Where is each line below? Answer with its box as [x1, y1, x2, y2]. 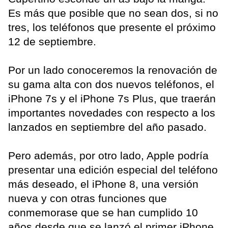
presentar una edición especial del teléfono [8, 163, 218, 176]
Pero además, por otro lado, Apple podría [8, 149, 209, 161]
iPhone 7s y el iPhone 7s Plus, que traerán [8, 92, 216, 104]
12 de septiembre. [8, 35, 96, 47]
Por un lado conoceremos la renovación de [8, 64, 217, 76]
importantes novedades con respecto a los [8, 106, 215, 119]
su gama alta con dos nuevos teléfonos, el [8, 78, 214, 90]
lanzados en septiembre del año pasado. [8, 121, 207, 133]
